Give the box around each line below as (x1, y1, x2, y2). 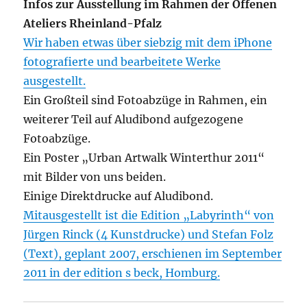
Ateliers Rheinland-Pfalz (23, 16, 162, 31)
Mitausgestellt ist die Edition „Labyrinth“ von (23, 208, 275, 223)
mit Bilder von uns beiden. (23, 170, 167, 184)
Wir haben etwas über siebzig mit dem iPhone (23, 36, 273, 50)
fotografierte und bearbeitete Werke (23, 55, 221, 69)
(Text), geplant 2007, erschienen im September (23, 247, 282, 261)
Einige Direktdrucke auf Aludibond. (23, 189, 214, 204)
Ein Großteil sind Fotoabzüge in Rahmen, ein (23, 93, 268, 108)
